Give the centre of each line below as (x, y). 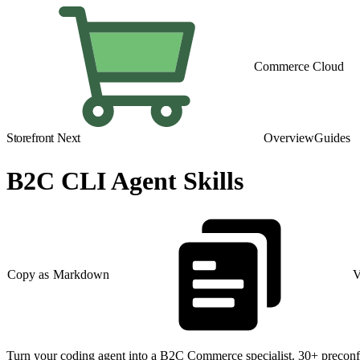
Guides (332, 138)
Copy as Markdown (59, 275)
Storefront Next (43, 138)
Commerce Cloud (299, 66)
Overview (289, 138)
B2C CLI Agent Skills (125, 181)
